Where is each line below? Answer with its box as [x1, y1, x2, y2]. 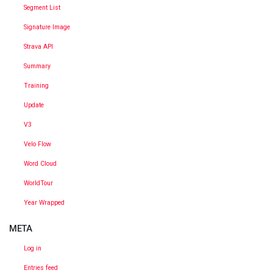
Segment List [24, 4, 60, 12]
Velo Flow [24, 140, 51, 149]
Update [24, 101, 44, 110]
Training [24, 82, 49, 90]
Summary [24, 62, 51, 71]
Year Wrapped [24, 199, 65, 207]
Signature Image [24, 23, 70, 32]
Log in [24, 244, 41, 253]
